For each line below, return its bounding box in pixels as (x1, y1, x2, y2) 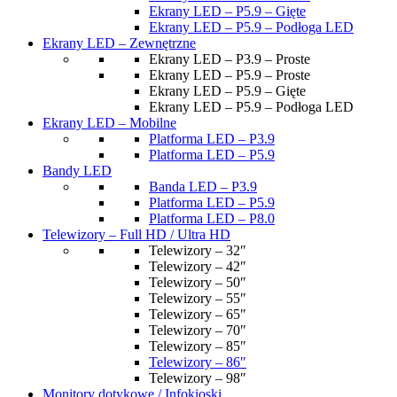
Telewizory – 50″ (149, 275, 246, 290)
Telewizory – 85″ (149, 339, 246, 354)
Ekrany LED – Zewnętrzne (43, 35, 196, 51)
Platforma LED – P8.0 (149, 211, 275, 226)
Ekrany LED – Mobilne (43, 115, 176, 130)
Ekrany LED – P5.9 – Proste (149, 67, 310, 82)
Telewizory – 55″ (149, 291, 246, 306)
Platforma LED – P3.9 (149, 131, 275, 146)
